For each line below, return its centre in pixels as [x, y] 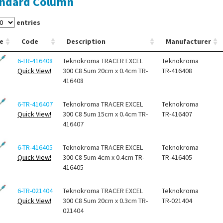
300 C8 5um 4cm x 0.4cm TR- [103, 158]
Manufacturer [188, 42]
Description [86, 42]
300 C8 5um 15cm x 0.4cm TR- [105, 114]
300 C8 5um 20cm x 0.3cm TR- [105, 201]
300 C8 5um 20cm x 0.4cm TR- [105, 71]
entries [27, 23]
